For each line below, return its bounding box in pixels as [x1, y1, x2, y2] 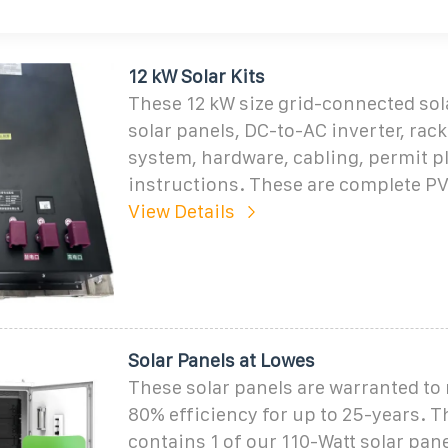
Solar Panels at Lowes [127, 349, 315, 371]
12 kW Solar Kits [127, 65, 265, 87]
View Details [127, 200, 235, 222]
